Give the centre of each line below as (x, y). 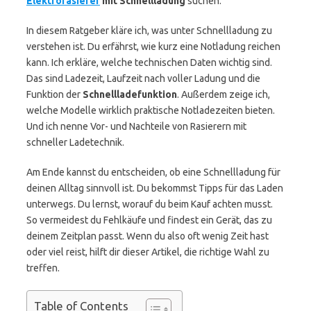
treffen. (43, 268)
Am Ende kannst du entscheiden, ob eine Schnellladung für (153, 172)
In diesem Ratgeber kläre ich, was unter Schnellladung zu (149, 31)
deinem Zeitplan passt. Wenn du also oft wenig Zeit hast (148, 236)
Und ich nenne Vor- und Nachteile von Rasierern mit (136, 126)
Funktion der (54, 94)
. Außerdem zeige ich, (224, 94)
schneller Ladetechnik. (75, 142)
